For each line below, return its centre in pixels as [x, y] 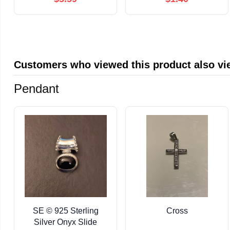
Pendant [37, 88]
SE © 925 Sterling [65, 210]
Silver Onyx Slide [66, 222]
